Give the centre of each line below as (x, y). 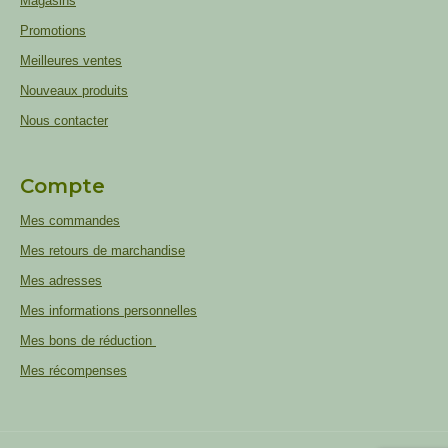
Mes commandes (70, 220)
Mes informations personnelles (108, 310)
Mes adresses (61, 280)
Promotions (53, 30)
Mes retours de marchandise (102, 250)
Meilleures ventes (71, 60)
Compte (62, 186)
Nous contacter (64, 120)
